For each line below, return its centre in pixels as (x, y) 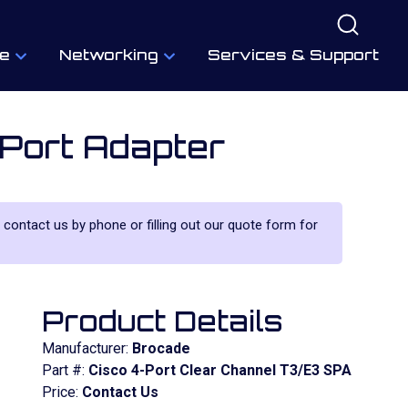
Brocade (161, 348)
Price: (62, 392)
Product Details (162, 321)
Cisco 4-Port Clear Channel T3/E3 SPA (220, 370)
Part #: (65, 370)
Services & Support (293, 55)
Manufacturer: (87, 348)
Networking (109, 55)
